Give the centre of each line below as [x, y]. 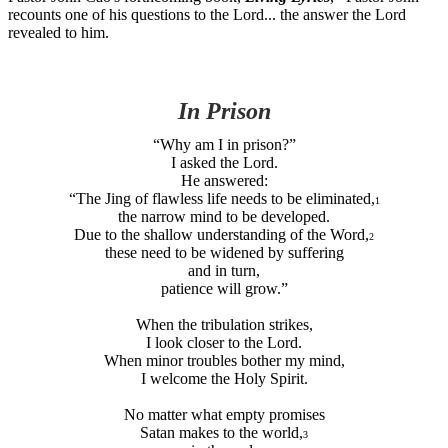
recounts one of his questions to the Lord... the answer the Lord [207, 14]
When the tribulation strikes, [224, 324]
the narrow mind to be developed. [224, 216]
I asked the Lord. [224, 162]
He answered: [224, 180]
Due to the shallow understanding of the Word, [221, 234]
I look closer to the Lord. [224, 342]
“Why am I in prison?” [224, 144]
